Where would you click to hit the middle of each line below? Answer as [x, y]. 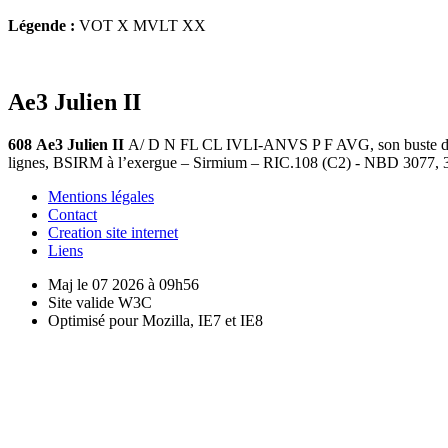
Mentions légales [101, 196]
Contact [72, 214]
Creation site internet [113, 232]
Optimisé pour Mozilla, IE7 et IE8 [155, 320]
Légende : [41, 25]
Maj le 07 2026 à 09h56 [123, 284]
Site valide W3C [100, 302]
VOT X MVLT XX [140, 25]
